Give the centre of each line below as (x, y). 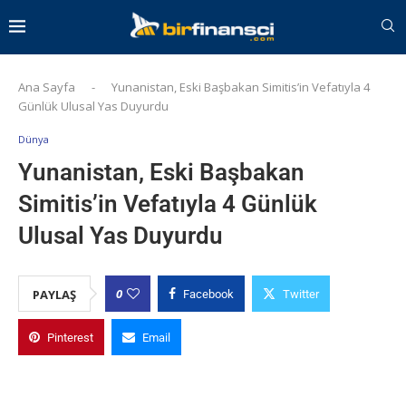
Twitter (301, 294)
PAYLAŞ (54, 294)
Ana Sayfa (47, 87)
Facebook (208, 294)
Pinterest (70, 337)
